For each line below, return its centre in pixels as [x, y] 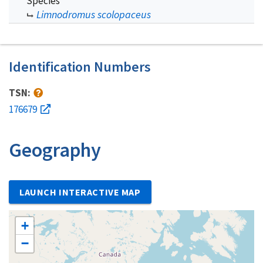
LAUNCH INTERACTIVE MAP [80, 192]
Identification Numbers [80, 66]
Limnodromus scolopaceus [94, 14]
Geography [55, 149]
